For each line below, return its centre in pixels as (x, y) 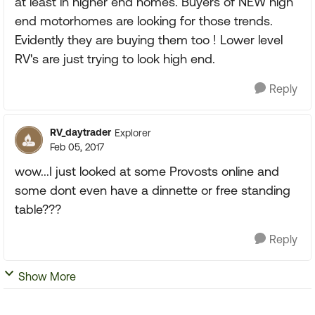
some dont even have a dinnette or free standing (153, 190)
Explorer (133, 133)
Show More (47, 276)
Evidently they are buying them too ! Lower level (149, 40)
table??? (38, 209)
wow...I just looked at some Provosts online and (147, 171)
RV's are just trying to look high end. (115, 59)
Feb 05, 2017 (77, 147)
